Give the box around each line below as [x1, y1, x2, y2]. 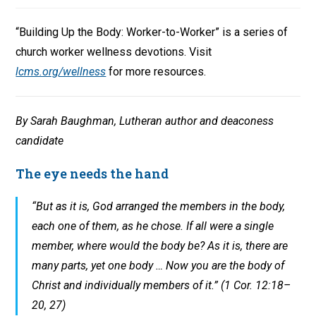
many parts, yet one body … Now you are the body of [32, 259, 285, 272]
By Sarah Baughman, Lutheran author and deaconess [16, 114, 274, 128]
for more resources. [106, 65, 207, 78]
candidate [16, 134, 64, 147]
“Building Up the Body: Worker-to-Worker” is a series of [16, 25, 288, 39]
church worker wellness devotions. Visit [16, 45, 212, 59]
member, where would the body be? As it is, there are [32, 239, 288, 253]
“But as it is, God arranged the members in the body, [32, 200, 286, 213]
